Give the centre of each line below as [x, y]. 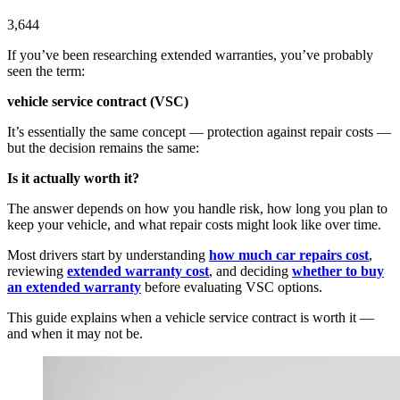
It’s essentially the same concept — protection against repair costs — [199, 132]
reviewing [37, 271]
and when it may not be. [75, 334]
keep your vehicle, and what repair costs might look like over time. [194, 225]
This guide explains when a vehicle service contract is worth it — [191, 318]
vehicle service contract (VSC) [98, 102]
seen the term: [46, 71]
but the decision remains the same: [103, 148]
